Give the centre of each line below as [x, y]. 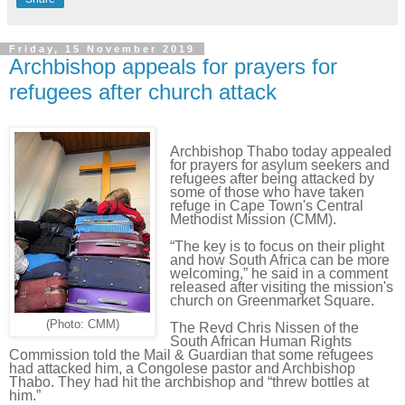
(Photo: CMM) [82, 324]
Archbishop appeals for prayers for [173, 67]
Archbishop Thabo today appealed [280, 151]
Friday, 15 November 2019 [102, 49]
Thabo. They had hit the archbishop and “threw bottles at [189, 381]
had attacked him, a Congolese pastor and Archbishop [182, 368]
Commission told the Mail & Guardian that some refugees [191, 354]
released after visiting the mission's [281, 287]
